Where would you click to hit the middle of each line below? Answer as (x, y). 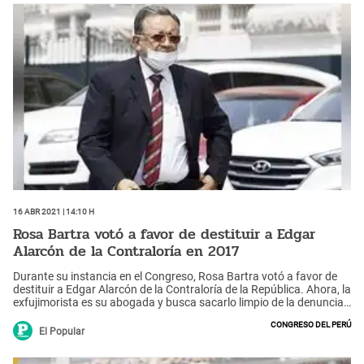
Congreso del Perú (311, 324)
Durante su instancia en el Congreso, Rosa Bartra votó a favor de (175, 277)
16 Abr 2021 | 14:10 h (54, 211)
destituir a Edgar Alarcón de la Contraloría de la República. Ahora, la (182, 290)
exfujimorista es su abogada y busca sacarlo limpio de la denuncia (178, 303)
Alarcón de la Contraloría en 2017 (126, 251)
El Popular (62, 332)
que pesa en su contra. (70, 316)
